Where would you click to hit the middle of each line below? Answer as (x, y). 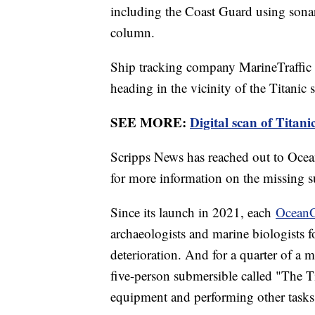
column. (133, 32)
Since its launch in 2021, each (193, 212)
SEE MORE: (150, 122)
